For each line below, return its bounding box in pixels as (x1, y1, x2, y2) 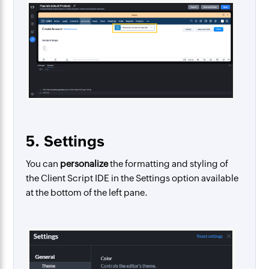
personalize (60, 158, 110, 169)
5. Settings (26, 132, 105, 150)
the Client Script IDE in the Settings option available (26, 172, 239, 183)
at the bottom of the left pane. (26, 187, 148, 198)
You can (26, 158, 61, 169)
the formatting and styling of (110, 158, 229, 169)
